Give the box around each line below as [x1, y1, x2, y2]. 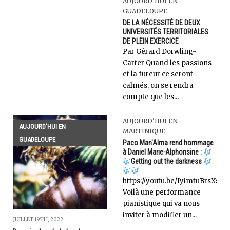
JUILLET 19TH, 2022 [13, 216, 63, 223]
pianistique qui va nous [123, 199, 200, 208]
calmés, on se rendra [123, 81, 194, 90]
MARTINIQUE [123, 127, 165, 136]
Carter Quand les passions [123, 59, 212, 68]
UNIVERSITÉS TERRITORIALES [123, 28, 208, 36]
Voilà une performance [123, 188, 201, 197]
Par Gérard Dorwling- [123, 47, 196, 56]
